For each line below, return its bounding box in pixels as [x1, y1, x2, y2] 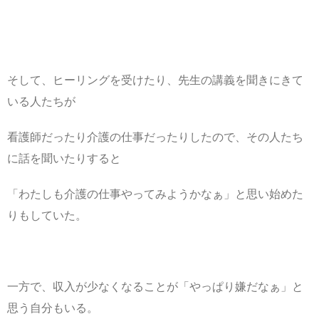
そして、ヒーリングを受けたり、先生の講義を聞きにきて [7, 73, 303, 86]
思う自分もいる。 [7, 301, 98, 314]
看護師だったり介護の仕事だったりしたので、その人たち [7, 130, 303, 143]
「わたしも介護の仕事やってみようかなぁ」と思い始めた [7, 187, 303, 200]
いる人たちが [7, 95, 75, 108]
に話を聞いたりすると [7, 152, 121, 164]
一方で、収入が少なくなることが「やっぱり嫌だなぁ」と [7, 280, 303, 293]
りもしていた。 [7, 209, 87, 221]
